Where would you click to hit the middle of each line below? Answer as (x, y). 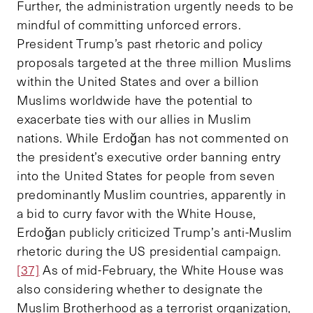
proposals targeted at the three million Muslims (155, 62)
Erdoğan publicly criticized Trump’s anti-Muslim (155, 232)
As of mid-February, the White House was (162, 269)
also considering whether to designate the (140, 288)
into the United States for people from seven (146, 175)
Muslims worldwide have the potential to (135, 100)
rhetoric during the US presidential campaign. (149, 250)
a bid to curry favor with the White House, (137, 213)
